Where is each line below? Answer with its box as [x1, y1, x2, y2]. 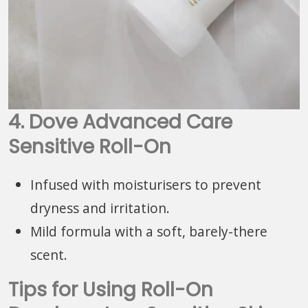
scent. [30, 245, 67, 264]
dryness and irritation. [30, 198, 170, 217]
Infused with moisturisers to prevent [30, 175, 261, 194]
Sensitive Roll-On [8, 133, 171, 160]
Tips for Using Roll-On [8, 276, 213, 303]
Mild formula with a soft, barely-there [30, 221, 267, 241]
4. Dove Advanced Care [8, 108, 232, 135]
